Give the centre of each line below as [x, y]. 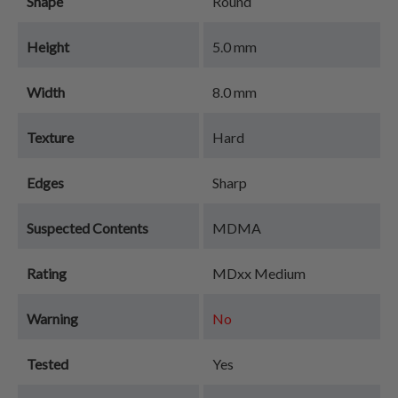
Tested [48, 364]
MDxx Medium [259, 273]
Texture [50, 137]
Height [48, 47]
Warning [52, 318]
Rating [47, 273]
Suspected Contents [88, 228]
